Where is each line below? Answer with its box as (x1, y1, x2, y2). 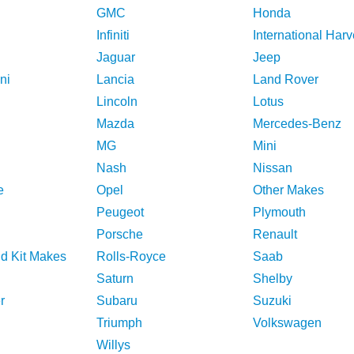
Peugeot (96, 205, 144, 219)
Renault (253, 228, 297, 241)
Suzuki (253, 294, 292, 307)
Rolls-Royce (96, 250, 166, 263)
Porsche (96, 228, 143, 241)
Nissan (253, 161, 292, 175)
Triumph (96, 316, 142, 330)
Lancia (96, 73, 134, 86)
